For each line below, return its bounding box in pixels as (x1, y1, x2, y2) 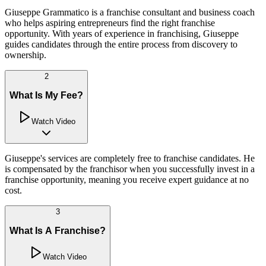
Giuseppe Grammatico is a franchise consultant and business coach (5, 7, 255, 17)
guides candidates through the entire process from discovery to (5, 39, 237, 49)
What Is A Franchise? (9, 225, 106, 236)
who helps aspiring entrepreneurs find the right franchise (5, 18, 215, 28)
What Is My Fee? (9, 90, 83, 100)
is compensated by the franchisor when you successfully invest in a (5, 164, 255, 175)
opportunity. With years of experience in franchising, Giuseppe (5, 28, 239, 39)
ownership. (5, 50, 46, 60)
